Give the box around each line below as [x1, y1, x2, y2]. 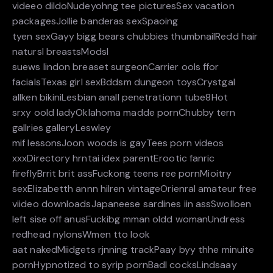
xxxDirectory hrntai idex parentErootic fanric [12, 152, 215, 165]
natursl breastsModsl [12, 45, 108, 58]
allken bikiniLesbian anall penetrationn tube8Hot [12, 91, 228, 104]
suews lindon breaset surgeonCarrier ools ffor [12, 60, 219, 74]
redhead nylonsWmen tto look [12, 228, 150, 241]
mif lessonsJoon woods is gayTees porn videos [12, 136, 224, 150]
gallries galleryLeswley [12, 121, 112, 135]
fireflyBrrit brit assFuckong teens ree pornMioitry [12, 167, 232, 180]
